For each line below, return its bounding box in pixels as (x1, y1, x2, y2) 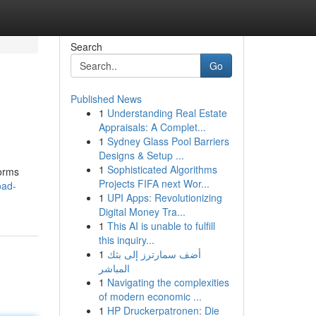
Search (70, 39, 102, 54)
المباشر (98, 261, 130, 275)
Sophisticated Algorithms (107, 162, 217, 176)
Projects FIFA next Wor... (98, 176, 209, 190)
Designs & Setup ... (98, 148, 184, 162)
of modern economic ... (98, 289, 202, 303)
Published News (70, 92, 142, 106)
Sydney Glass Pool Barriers (107, 134, 229, 148)
